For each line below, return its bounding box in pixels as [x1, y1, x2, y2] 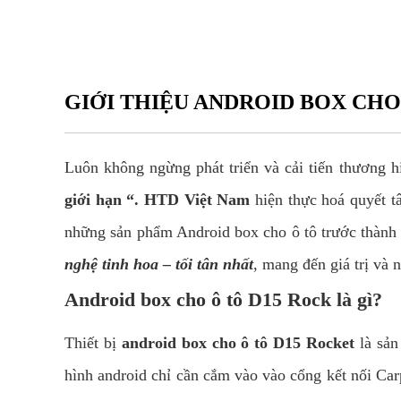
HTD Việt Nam [144, 191, 251, 209]
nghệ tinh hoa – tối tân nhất [64, 255, 253, 273]
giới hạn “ [64, 191, 135, 209]
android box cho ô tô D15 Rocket [121, 334, 355, 352]
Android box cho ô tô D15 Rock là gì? [64, 288, 382, 311]
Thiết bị [64, 334, 122, 352]
